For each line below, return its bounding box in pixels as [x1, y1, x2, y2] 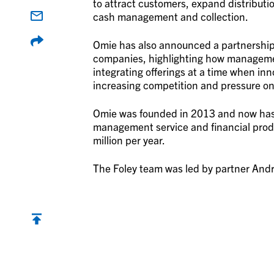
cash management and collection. [92, 10, 253, 23]
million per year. [92, 133, 167, 147]
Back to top [29, 228, 82, 242]
